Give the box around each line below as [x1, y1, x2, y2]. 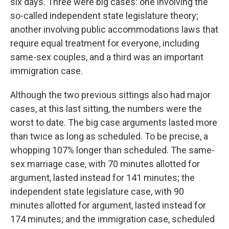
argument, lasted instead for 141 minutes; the [10, 172, 195, 183]
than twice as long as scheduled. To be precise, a [10, 130, 208, 142]
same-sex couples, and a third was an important [10, 51, 203, 62]
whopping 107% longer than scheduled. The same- [10, 144, 215, 155]
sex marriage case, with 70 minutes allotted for [10, 158, 200, 169]
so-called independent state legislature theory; [10, 10, 198, 21]
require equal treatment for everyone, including [10, 37, 199, 49]
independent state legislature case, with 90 [10, 186, 184, 197]
